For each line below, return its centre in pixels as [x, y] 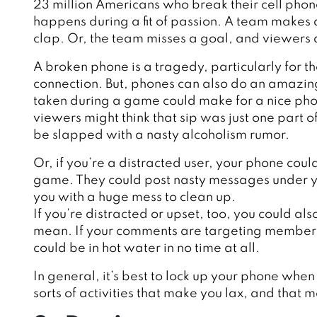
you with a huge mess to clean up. [134, 198]
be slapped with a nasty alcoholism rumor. [161, 136]
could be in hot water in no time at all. [146, 249]
